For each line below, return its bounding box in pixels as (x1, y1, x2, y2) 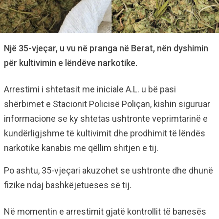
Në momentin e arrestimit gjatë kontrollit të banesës (4, 206, 206, 217)
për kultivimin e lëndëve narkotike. (4, 58, 137, 68)
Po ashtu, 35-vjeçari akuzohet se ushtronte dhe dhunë (4, 165, 213, 175)
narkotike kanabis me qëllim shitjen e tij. (4, 143, 158, 153)
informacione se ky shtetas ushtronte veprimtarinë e (4, 113, 208, 124)
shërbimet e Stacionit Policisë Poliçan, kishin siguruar (4, 99, 210, 109)
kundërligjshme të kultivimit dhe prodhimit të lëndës (4, 128, 205, 138)
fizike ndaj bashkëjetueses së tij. (4, 180, 131, 190)
